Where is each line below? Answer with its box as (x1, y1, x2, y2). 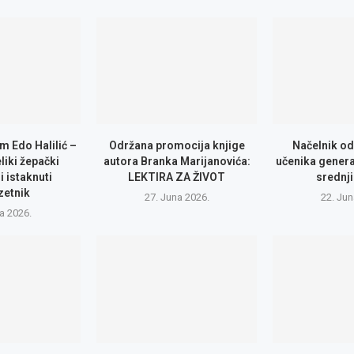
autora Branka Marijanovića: (103, 155, 250, 168)
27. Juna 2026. (144, 191, 209, 204)
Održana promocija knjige (108, 139, 245, 153)
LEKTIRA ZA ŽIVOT (128, 171, 226, 184)
